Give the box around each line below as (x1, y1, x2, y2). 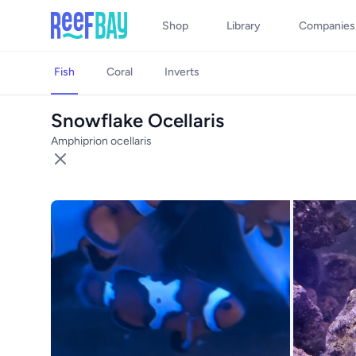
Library (226, 19, 261, 33)
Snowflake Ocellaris (51, 109, 224, 132)
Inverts (164, 65, 199, 79)
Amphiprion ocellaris (51, 134, 152, 148)
